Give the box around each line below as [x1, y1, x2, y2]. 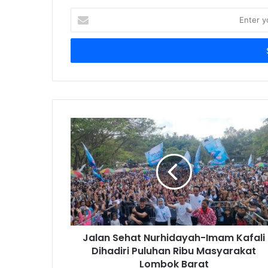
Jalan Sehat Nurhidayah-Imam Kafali [83, 230, 265, 245]
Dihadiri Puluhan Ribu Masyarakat [92, 243, 256, 258]
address [71, 46, 100, 56]
